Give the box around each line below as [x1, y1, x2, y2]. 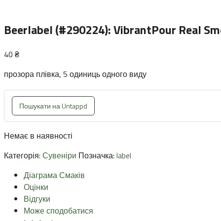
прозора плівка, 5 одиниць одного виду [4, 68, 147, 80]
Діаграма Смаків [24, 169, 85, 181]
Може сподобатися [24, 204, 93, 217]
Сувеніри [42, 149, 76, 161]
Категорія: [4, 149, 42, 161]
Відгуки [24, 192, 50, 205]
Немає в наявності [4, 129, 73, 142]
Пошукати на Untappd [19, 100, 87, 111]
